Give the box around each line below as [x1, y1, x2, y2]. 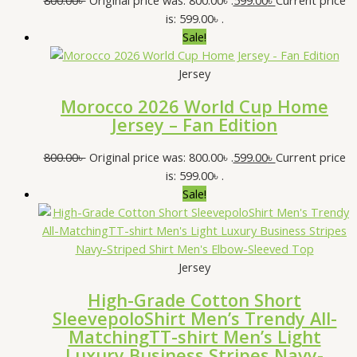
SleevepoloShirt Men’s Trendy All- [52, 307, 337, 331]
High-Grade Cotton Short [88, 288, 301, 312]
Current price [275, 149, 346, 166]
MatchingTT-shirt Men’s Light [68, 325, 321, 349]
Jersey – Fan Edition [112, 112, 277, 136]
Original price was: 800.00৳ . [88, 149, 233, 166]
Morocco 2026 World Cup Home [61, 94, 328, 118]
